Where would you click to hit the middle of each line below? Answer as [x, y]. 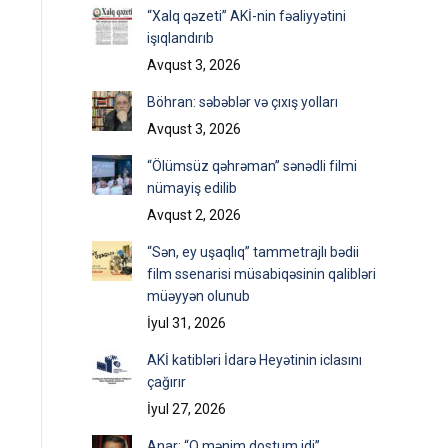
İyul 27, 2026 [186, 409]
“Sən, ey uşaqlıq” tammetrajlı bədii [253, 252]
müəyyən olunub [198, 296]
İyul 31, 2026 [186, 323]
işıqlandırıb [180, 38]
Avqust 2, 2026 [194, 215]
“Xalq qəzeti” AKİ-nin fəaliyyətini [246, 16]
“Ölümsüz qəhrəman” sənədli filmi [252, 166]
